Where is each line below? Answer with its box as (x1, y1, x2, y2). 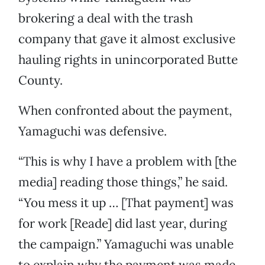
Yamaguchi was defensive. (18, 123, 167, 140)
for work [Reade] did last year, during (18, 215, 227, 232)
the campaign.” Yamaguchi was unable (18, 236, 234, 253)
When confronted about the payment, (18, 102, 232, 119)
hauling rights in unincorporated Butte (18, 51, 238, 68)
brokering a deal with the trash (18, 10, 193, 27)
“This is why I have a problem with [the (18, 153, 237, 170)
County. (18, 72, 63, 89)
